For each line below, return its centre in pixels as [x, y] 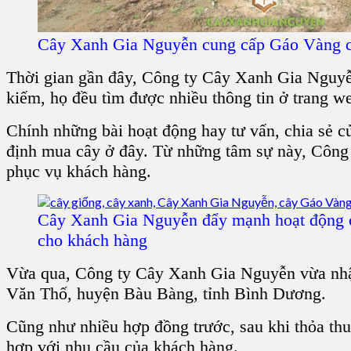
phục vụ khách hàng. [79, 171]
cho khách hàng [92, 240]
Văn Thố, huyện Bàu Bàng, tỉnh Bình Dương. [166, 293]
